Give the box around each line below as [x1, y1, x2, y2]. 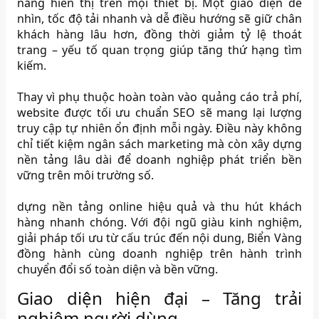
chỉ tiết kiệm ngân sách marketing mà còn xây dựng [17, 135, 302, 152]
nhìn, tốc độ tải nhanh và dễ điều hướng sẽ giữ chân [17, 10, 302, 26]
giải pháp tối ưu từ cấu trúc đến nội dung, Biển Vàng [17, 229, 302, 246]
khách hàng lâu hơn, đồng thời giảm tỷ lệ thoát [17, 26, 302, 42]
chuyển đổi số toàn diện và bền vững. [17, 261, 219, 277]
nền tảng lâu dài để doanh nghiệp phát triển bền [17, 151, 302, 167]
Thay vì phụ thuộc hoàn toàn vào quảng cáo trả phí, [17, 88, 302, 105]
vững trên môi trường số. [17, 167, 155, 183]
